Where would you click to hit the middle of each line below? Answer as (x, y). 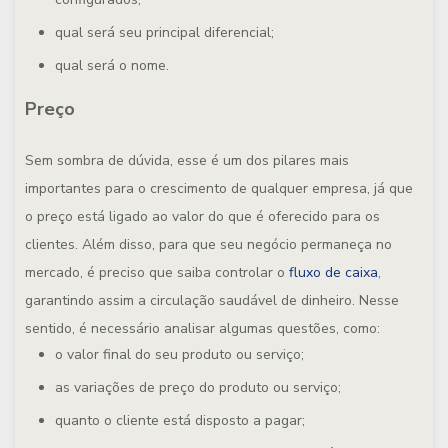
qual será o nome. (112, 65)
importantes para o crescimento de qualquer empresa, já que (219, 188)
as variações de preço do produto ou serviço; (198, 387)
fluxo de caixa (333, 272)
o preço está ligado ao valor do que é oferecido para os (202, 216)
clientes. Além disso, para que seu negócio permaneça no (208, 244)
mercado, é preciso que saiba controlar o (157, 272)
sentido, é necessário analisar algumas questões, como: (202, 328)
